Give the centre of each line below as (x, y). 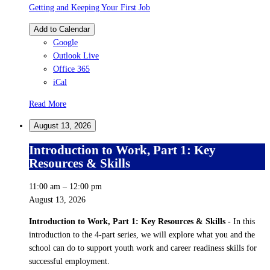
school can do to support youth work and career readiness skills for (143, 248)
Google (65, 43)
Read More (48, 104)
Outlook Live (76, 56)
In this (244, 222)
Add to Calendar (62, 30)
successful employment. (69, 262)
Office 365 (71, 69)
